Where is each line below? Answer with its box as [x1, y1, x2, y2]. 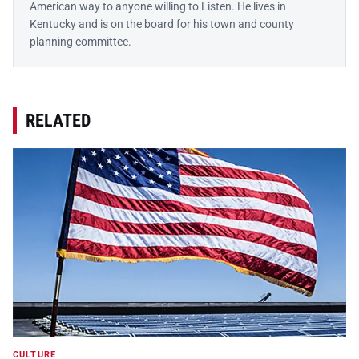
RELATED [26, 111, 91, 131]
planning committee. [30, 35, 131, 49]
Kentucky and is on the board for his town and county [30, 18, 294, 31]
